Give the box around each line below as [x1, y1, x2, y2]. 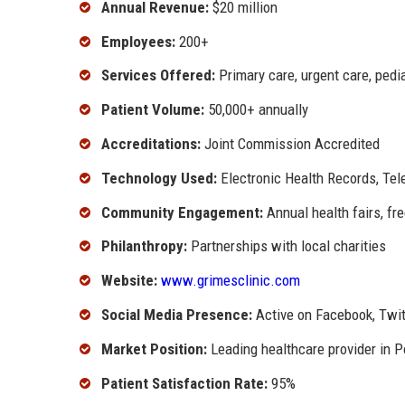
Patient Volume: [101, 100, 204, 119]
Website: [101, 271, 157, 290]
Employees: [101, 32, 175, 51]
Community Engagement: [101, 202, 263, 221]
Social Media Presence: [101, 306, 252, 325]
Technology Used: [101, 168, 217, 187]
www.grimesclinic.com [161, 271, 300, 290]
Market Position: [101, 339, 207, 358]
